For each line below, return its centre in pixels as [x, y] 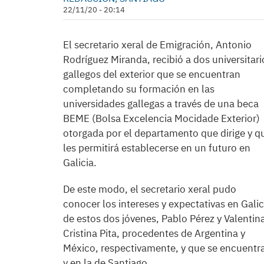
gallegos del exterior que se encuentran [152, 74]
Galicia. [80, 163]
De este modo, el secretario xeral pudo [150, 189]
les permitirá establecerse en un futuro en [157, 148]
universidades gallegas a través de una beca [161, 104]
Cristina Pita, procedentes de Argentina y [154, 233]
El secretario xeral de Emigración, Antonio [157, 45]
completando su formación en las [139, 89]
